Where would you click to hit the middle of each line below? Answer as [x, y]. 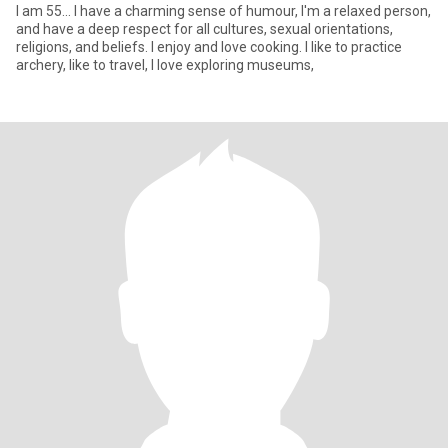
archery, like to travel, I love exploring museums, [165, 65]
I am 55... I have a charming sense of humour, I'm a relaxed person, [223, 11]
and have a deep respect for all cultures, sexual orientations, [204, 29]
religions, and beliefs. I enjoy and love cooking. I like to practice [209, 47]
